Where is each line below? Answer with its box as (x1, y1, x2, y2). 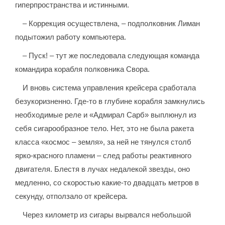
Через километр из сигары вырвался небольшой (23, 210, 191, 219)
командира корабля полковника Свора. (15, 65, 150, 74)
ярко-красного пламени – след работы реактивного (15, 151, 192, 160)
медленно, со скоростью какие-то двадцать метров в (15, 178, 199, 187)
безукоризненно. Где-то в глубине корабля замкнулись (15, 97, 205, 106)
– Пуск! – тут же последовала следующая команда (23, 51, 200, 60)
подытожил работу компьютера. (15, 33, 127, 42)
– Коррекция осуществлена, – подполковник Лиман (23, 19, 200, 28)
